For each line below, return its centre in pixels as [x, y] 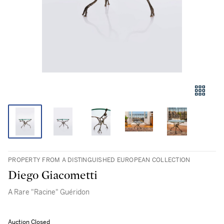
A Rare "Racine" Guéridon [49, 192]
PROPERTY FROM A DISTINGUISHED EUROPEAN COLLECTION [99, 160]
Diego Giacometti [53, 175]
